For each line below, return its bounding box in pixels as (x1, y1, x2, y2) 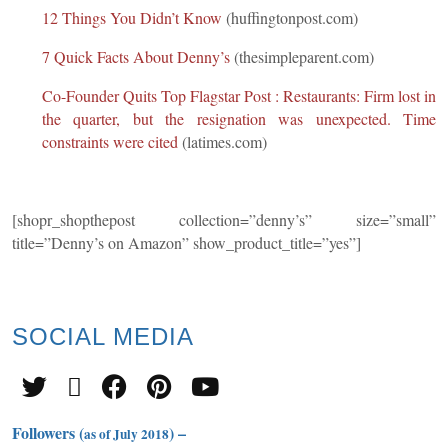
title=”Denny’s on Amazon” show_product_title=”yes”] (12, 231, 361, 253)
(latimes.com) (178, 130, 267, 152)
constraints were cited (42, 130, 178, 152)
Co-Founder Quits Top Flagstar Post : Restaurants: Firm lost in (42, 84, 436, 106)
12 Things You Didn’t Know (42, 6, 222, 28)
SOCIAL (12, 322, 105, 350)
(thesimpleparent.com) (230, 45, 374, 67)
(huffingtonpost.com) (222, 6, 358, 28)
